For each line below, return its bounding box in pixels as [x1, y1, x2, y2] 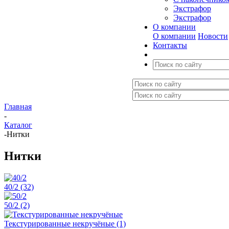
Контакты [153, 41, 187, 50]
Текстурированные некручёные [4, 219, 117, 228]
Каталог [4, 121, 32, 129]
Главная [4, 102, 32, 111]
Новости [198, 32, 228, 40]
